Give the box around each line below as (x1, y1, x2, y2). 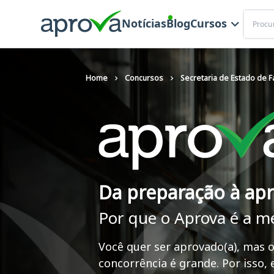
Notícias (121, 16, 166, 31)
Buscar (242, 9, 270, 21)
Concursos (125, 73, 163, 83)
